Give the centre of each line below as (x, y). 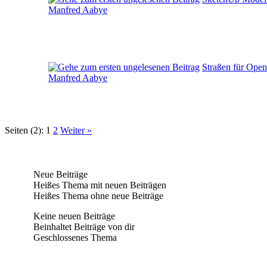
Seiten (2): (24, 130)
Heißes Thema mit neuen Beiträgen (99, 185)
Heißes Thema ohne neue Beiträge (97, 195)
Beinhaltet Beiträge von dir (83, 226)
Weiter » (76, 130)
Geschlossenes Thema (74, 237)
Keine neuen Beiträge (73, 216)
